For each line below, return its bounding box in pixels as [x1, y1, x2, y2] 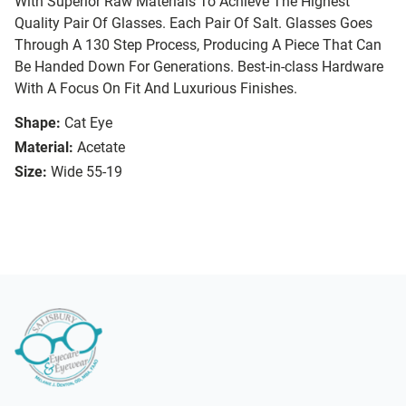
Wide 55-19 [51, 163, 122, 181]
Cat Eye [64, 114, 112, 132]
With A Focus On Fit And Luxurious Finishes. [14, 80, 297, 98]
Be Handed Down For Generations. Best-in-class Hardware [14, 58, 383, 76]
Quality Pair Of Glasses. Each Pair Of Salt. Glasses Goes [14, 14, 372, 33]
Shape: [14, 114, 61, 132]
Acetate [77, 139, 125, 157]
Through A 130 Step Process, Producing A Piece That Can [14, 36, 382, 54]
